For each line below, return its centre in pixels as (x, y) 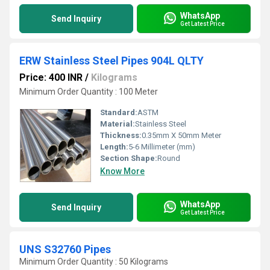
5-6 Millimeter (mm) (162, 147)
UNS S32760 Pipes (65, 249)
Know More (122, 171)
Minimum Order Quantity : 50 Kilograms (94, 262)
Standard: (119, 112)
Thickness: (121, 135)
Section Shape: (129, 158)
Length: (114, 147)
